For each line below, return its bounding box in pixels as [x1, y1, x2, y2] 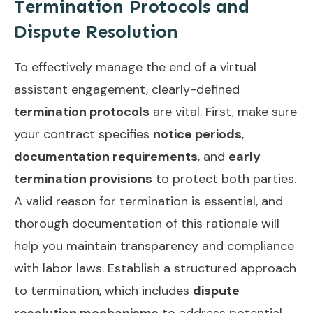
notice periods [153, 125, 242, 143]
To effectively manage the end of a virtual [14, 58, 256, 75]
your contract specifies [14, 125, 153, 143]
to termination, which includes [14, 282, 193, 299]
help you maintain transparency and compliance [14, 237, 294, 254]
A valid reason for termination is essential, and [14, 192, 283, 210]
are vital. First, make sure [150, 103, 297, 120]
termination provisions [14, 170, 152, 187]
